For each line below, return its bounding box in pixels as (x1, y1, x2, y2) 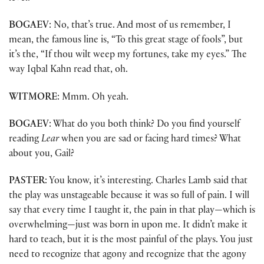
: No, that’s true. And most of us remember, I (49, 21, 231, 32)
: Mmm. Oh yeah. (57, 93, 128, 103)
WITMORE (9, 93, 57, 103)
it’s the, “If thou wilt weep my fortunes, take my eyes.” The (9, 51, 247, 61)
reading (9, 134, 41, 145)
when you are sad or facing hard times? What (59, 134, 241, 145)
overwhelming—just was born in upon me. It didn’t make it (9, 221, 247, 232)
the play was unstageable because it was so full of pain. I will (9, 192, 249, 202)
